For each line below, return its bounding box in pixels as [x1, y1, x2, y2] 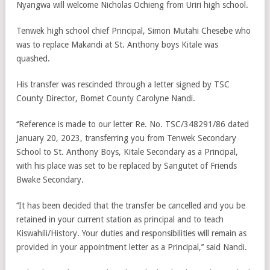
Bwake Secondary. [16, 175, 84, 184]
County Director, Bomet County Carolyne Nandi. [16, 93, 195, 103]
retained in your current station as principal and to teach [16, 215, 224, 224]
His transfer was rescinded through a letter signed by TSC [16, 80, 230, 89]
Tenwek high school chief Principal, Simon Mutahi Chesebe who [16, 26, 251, 36]
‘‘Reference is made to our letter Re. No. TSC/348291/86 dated [16, 119, 249, 129]
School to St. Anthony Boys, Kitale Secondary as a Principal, [16, 147, 238, 157]
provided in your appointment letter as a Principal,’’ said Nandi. [16, 242, 247, 252]
